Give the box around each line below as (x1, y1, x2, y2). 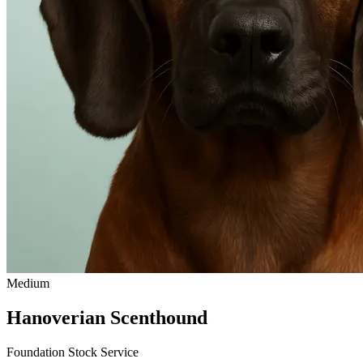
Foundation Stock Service (6, 344, 139, 359)
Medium (6, 275, 49, 290)
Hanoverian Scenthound (6, 306, 207, 328)
